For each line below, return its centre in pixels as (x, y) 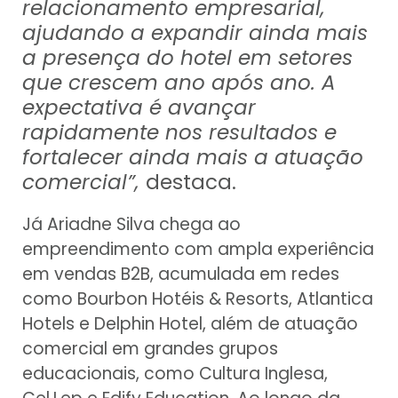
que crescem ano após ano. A (179, 83)
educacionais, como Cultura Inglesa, (175, 374)
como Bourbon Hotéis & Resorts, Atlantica (198, 299)
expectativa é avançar (139, 108)
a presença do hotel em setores (187, 58)
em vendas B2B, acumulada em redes (181, 275)
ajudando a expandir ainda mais (195, 33)
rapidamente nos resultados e (179, 133)
